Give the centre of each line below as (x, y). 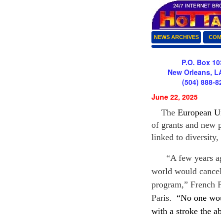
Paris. (164, 198)
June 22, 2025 (175, 97)
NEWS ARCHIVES (176, 37)
